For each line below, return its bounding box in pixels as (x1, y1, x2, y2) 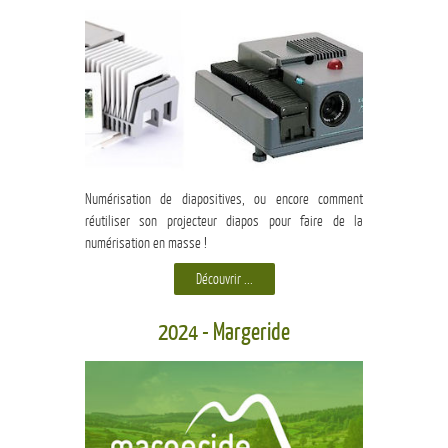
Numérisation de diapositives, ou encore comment (85, 191, 363, 208)
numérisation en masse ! (85, 235, 207, 252)
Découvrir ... (195, 271, 253, 288)
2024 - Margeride (158, 319, 290, 347)
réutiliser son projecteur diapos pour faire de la (85, 213, 363, 230)
